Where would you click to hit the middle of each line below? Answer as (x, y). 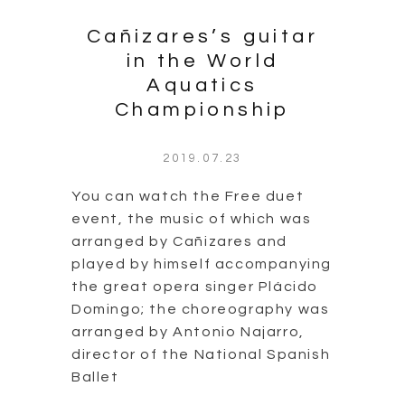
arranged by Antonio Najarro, (188, 331)
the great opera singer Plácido (195, 286)
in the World (202, 61)
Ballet (95, 377)
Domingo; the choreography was (201, 309)
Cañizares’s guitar (202, 36)
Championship (202, 109)
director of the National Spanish (201, 354)
